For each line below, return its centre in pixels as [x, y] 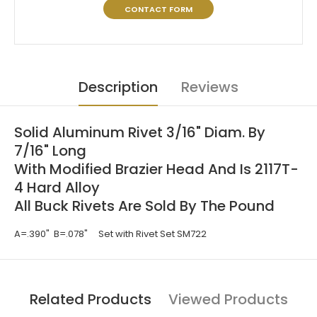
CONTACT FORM [158, 10]
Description [118, 87]
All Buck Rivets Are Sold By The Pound [144, 206]
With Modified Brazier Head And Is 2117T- [156, 169]
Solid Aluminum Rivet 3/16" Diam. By [140, 133]
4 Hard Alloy [57, 188]
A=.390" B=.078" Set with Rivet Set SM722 [110, 234]
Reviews [210, 87]
